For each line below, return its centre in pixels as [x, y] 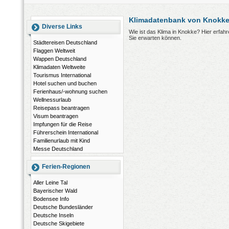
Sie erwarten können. [155, 38]
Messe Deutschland [58, 149]
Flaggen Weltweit [54, 51]
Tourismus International [62, 75]
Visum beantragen [56, 116]
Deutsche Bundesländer [63, 207]
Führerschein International [66, 132]
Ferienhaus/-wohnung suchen [70, 91]
